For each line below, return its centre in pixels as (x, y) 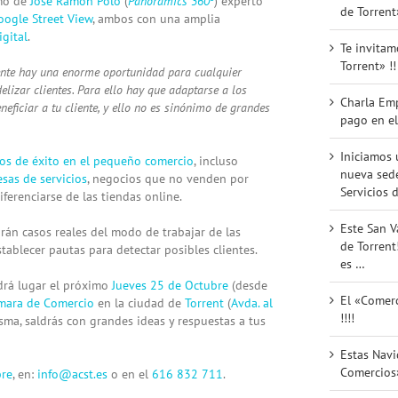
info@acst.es (72, 374)
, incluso (216, 160)
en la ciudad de (139, 302)
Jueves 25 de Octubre (170, 285)
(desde (248, 285)
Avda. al (252, 302)
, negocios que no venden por (168, 178)
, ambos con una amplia (156, 18)
